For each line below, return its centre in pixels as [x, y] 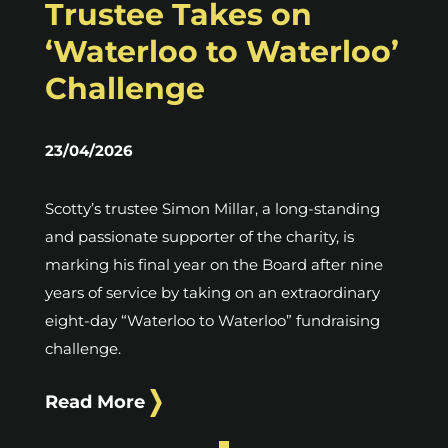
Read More [95, 401]
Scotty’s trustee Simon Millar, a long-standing [212, 208]
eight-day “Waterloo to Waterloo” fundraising [212, 320]
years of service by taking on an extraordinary [212, 292]
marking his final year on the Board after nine [214, 264]
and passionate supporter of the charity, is [199, 236]
